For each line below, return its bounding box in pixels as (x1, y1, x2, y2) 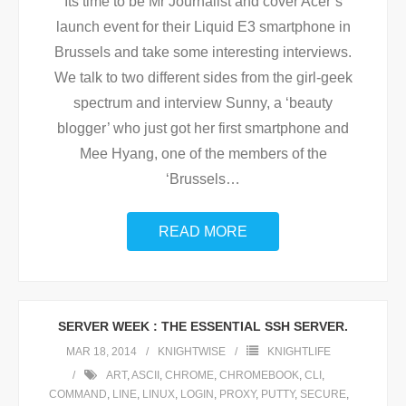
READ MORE (159, 224, 247, 239)
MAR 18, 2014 (66, 345, 137, 358)
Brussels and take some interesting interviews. (54, 44, 352, 60)
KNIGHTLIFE (267, 345, 331, 358)
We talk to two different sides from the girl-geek (53, 70, 353, 85)
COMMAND (48, 388, 107, 401)
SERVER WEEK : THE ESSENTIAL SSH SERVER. (58, 319, 348, 333)
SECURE (299, 388, 346, 401)
